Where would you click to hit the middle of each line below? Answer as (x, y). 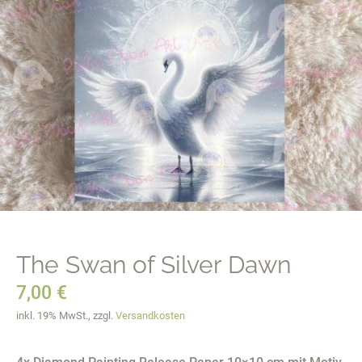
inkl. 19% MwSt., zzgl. (66, 316)
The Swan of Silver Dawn (154, 265)
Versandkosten (150, 316)
